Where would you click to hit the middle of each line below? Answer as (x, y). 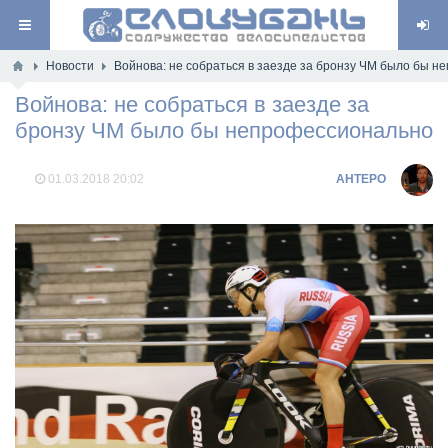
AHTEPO (361, 179)
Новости (70, 66)
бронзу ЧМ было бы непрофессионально (224, 130)
